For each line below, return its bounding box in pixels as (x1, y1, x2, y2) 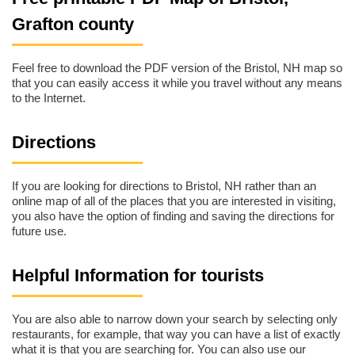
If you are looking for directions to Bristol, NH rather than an (12, 179, 316, 193)
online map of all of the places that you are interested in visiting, (12, 194, 336, 208)
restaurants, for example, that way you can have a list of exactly (12, 327, 341, 342)
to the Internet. (12, 91, 86, 105)
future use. (12, 224, 67, 239)
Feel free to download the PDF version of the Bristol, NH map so (12, 61, 342, 75)
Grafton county (12, 13, 134, 34)
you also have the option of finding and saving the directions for (12, 209, 334, 223)
